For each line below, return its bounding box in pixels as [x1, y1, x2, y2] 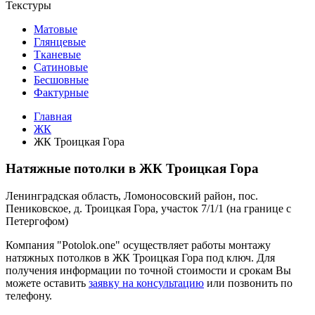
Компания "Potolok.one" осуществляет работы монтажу [6, 239, 271, 252]
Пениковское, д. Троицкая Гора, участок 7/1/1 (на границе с [6, 202, 291, 215]
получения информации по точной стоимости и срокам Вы [6, 264, 291, 277]
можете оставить [6, 277, 89, 290]
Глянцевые [34, 35, 86, 48]
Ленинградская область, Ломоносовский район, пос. [6, 190, 258, 202]
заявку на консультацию [89, 277, 204, 290]
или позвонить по [204, 277, 292, 290]
